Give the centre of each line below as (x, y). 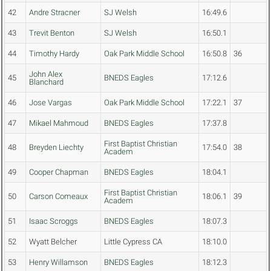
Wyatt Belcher (53, 242)
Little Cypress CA (133, 242)
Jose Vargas (51, 103)
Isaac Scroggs (54, 221)
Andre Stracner (54, 13)
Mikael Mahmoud (59, 123)
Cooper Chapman (59, 172)
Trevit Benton (52, 33)
